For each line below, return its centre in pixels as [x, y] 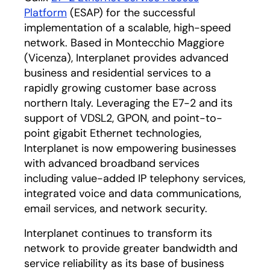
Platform [46, 13]
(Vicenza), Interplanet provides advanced [126, 58]
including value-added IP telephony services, [135, 178]
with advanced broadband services [112, 163]
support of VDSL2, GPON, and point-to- [123, 118]
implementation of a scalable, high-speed [127, 28]
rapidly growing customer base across [120, 88]
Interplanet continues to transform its [118, 233]
